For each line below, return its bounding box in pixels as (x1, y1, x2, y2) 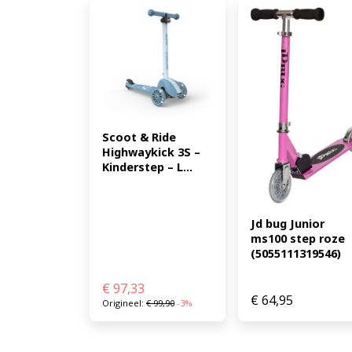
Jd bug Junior (250, 215, 324, 231)
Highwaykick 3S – (102, 145, 200, 160)
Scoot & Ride (102, 130, 176, 145)
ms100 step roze (250, 230, 345, 246)
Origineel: (102, 297, 146, 310)
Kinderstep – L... (102, 159, 192, 175)
